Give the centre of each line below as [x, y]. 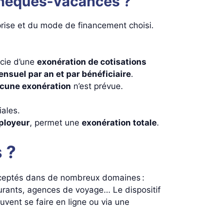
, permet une [56, 123]
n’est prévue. [97, 86]
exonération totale [119, 123]
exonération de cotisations [92, 62]
